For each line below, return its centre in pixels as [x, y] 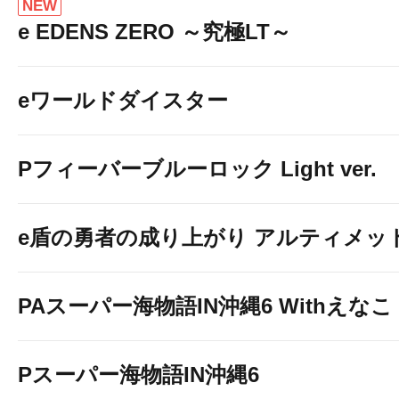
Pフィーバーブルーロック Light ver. [197, 169]
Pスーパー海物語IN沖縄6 [138, 375]
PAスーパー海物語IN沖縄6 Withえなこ [205, 306]
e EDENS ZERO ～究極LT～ [155, 32]
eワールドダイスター [123, 100]
